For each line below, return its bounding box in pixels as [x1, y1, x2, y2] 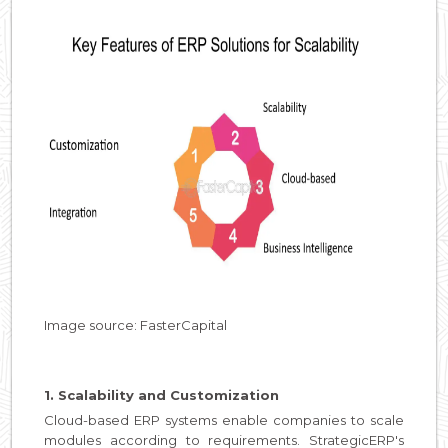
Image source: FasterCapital [44, 316, 227, 333]
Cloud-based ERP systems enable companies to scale [44, 411, 404, 428]
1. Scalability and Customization [44, 386, 279, 403]
